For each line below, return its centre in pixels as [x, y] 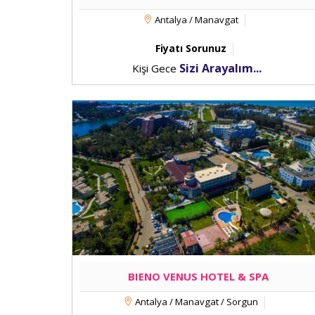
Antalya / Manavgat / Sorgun [195, 302]
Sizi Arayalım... [220, 68]
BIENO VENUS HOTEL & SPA [198, 276]
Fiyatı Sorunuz [191, 48]
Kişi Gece [155, 68]
